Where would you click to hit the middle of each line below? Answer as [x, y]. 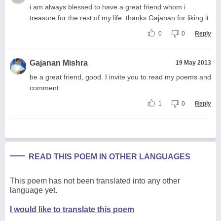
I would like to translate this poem [72, 209]
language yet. [34, 190]
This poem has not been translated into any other [95, 181]
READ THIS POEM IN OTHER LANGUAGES [110, 156]
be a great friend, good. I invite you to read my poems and [120, 77]
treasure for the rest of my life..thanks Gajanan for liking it [119, 18]
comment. [45, 88]
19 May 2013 [193, 62]
